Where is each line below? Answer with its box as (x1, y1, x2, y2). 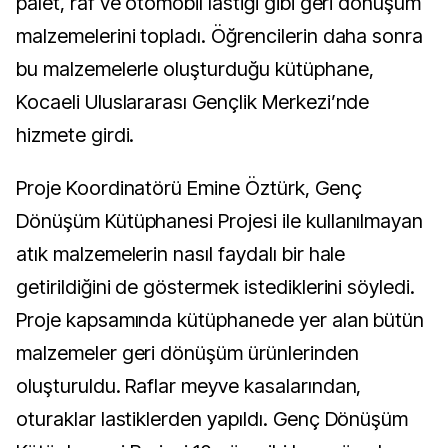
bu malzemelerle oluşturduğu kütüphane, (16, 57, 374, 82)
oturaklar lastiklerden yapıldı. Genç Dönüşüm (16, 407, 409, 432)
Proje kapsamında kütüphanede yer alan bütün (16, 308, 425, 333)
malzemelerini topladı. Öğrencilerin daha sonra (16, 24, 424, 49)
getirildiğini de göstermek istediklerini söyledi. (16, 275, 416, 300)
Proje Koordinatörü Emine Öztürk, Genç (16, 176, 362, 201)
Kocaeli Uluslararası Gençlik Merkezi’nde (16, 90, 370, 115)
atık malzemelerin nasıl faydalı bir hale (16, 242, 346, 267)
